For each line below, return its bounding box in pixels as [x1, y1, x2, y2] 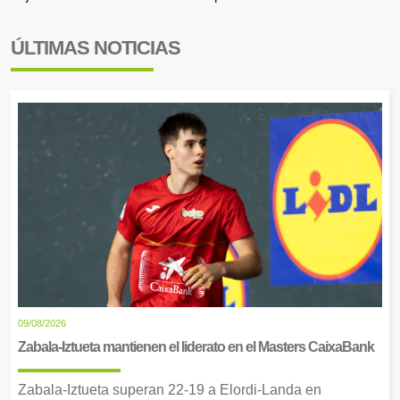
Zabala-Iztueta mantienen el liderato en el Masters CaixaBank [18, 339, 374, 355]
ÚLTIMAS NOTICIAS [11, 36, 180, 59]
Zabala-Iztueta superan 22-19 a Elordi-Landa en [18, 382, 321, 398]
